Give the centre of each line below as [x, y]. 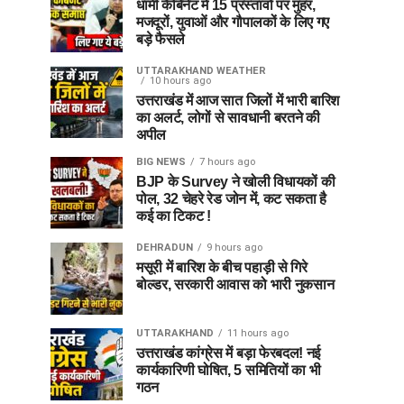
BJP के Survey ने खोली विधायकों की [236, 182]
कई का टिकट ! [174, 216]
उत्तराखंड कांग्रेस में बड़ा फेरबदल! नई [228, 353]
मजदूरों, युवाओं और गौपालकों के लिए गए [233, 22]
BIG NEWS [161, 162]
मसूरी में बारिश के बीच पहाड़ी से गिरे [222, 267]
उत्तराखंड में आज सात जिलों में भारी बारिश [238, 101]
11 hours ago [258, 333]
